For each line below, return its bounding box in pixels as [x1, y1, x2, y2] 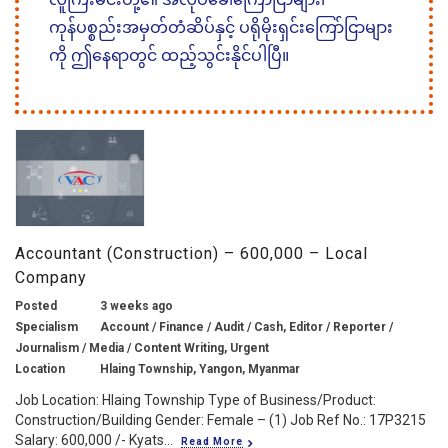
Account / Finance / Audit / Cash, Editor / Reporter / [100, 319, 393, 334]
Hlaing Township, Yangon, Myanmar [100, 361, 300, 376]
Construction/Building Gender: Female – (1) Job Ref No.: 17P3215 [15, 411, 426, 428]
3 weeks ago [100, 298, 173, 313]
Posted [15, 298, 57, 313]
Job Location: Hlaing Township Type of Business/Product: [15, 391, 376, 408]
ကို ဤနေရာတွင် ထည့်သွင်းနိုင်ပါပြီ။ [49, 45, 289, 65]
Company [15, 267, 87, 287]
